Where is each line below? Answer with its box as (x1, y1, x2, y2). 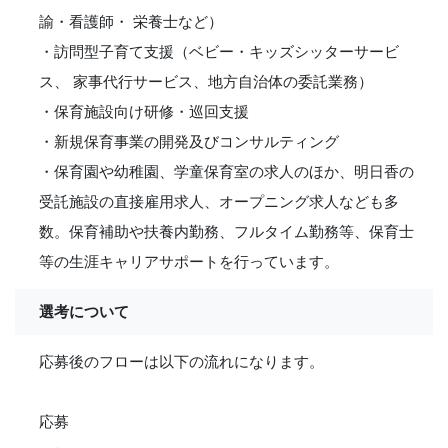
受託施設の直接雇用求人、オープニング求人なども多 (39, 193, 399, 210)
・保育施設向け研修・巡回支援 (39, 103, 249, 120)
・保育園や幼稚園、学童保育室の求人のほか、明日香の (39, 163, 414, 180)
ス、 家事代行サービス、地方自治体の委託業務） (39, 73, 373, 90)
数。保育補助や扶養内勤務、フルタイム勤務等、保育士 (39, 223, 414, 240)
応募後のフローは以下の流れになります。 (39, 353, 324, 370)
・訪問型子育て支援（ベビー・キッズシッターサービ (39, 43, 399, 60)
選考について (39, 303, 129, 320)
